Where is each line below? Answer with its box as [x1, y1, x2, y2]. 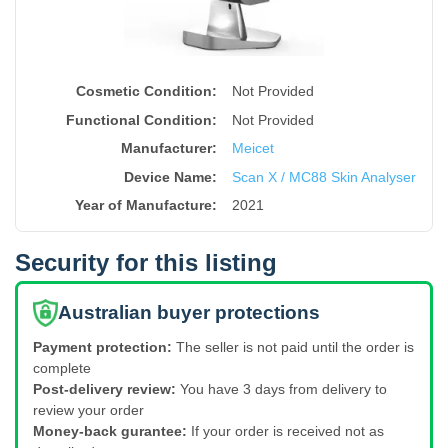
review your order [33, 401, 144, 418]
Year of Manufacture [74, 197, 212, 214]
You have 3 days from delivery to [180, 380, 387, 397]
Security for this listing [15, 248, 277, 276]
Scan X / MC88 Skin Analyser [231, 168, 416, 185]
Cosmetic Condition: [75, 83, 217, 100]
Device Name [123, 168, 212, 185]
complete [33, 359, 91, 376]
